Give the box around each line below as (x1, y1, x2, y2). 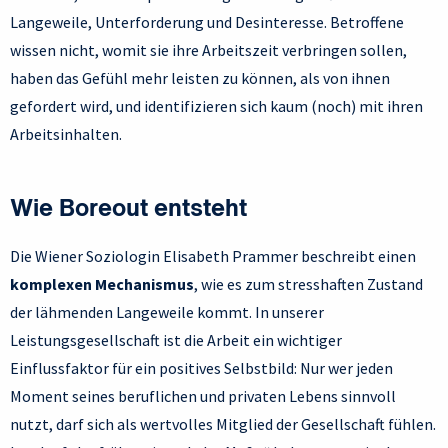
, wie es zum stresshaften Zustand (194, 274, 423, 295)
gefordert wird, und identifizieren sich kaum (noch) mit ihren (10, 96, 423, 117)
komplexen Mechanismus (10, 274, 194, 295)
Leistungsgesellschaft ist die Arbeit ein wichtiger (10, 330, 342, 351)
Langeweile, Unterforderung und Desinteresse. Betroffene (10, 12, 404, 33)
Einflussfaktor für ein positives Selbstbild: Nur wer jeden (10, 358, 393, 379)
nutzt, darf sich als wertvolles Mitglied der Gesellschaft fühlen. (10, 414, 436, 435)
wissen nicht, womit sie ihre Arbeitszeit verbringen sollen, (10, 40, 407, 61)
